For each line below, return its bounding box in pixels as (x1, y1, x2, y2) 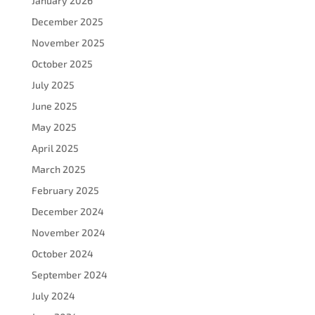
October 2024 (31, 247, 94, 259)
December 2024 (31, 205, 104, 217)
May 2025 (31, 120, 77, 133)
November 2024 (31, 226, 105, 238)
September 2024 (31, 268, 108, 281)
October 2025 (31, 57, 93, 70)
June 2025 (31, 99, 77, 112)
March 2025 (31, 162, 86, 175)
